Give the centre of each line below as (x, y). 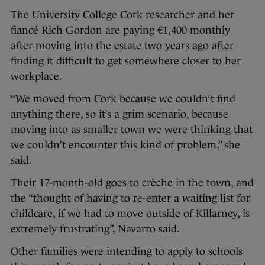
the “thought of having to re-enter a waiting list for (130, 198)
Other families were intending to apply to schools (127, 252)
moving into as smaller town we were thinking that (132, 130)
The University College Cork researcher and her (122, 15)
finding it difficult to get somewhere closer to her (126, 61)
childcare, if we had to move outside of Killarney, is (130, 214)
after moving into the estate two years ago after (122, 46)
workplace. (36, 77)
